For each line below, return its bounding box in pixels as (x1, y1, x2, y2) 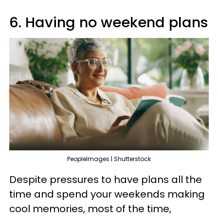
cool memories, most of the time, (9, 201, 171, 216)
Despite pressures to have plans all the (9, 172, 202, 186)
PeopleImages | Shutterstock (67, 154, 151, 163)
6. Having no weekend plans (9, 13, 208, 33)
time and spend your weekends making (9, 187, 205, 201)
